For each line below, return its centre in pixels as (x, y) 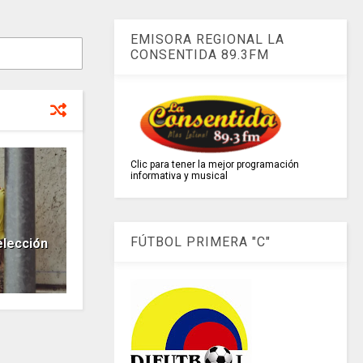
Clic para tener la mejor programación (215, 165)
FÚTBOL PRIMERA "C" (201, 242)
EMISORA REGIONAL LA (208, 40)
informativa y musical (179, 176)
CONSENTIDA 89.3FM (200, 55)
